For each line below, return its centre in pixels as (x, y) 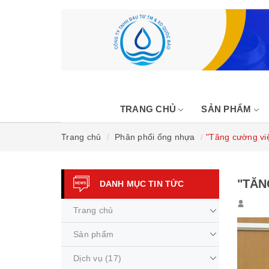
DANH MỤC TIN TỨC (142, 184)
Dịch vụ (88, 258)
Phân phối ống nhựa (155, 137)
